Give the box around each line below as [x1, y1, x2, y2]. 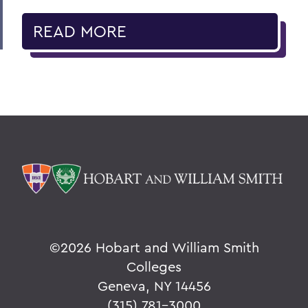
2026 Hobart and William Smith [60, 238, 259, 256]
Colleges [126, 257, 181, 275]
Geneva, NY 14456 [97, 276, 211, 294]
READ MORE [33, 21, 126, 42]
